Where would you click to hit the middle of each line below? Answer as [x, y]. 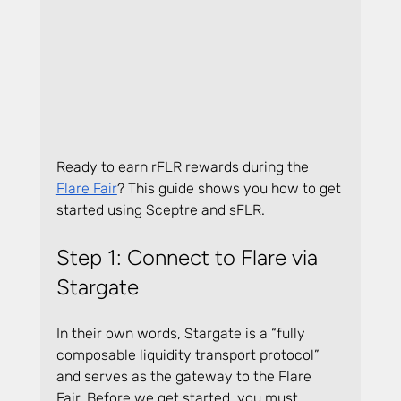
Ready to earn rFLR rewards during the [184, 167]
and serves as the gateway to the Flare [185, 377]
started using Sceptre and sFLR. [160, 210]
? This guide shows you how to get [230, 189]
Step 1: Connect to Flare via [189, 258]
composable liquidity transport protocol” [189, 355]
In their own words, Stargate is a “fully [182, 334]
